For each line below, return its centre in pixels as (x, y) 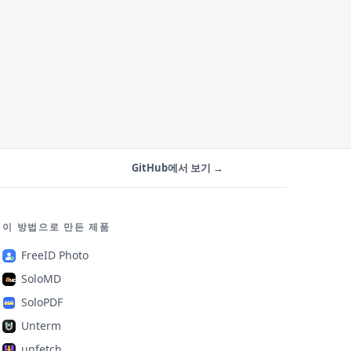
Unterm (42, 325)
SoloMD (42, 278)
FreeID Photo (55, 255)
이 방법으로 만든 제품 (56, 226)
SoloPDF (42, 302)
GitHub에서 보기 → (178, 168)
